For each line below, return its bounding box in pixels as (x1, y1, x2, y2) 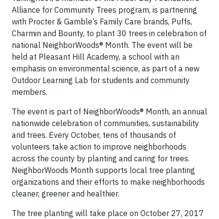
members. (12, 87, 47, 97)
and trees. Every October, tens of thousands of (12, 130, 176, 140)
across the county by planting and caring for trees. (12, 153, 190, 164)
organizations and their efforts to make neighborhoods (12, 177, 205, 187)
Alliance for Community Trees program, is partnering (12, 5, 197, 15)
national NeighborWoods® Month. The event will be (12, 40, 193, 50)
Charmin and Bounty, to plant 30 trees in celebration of (12, 28, 207, 39)
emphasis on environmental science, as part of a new (12, 64, 199, 74)
